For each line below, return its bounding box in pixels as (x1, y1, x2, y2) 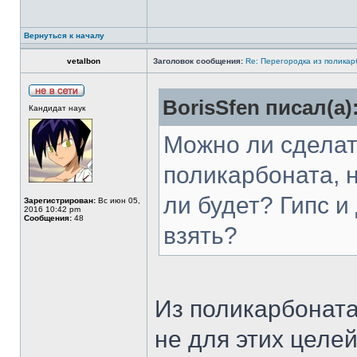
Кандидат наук (29, 104, 85, 112)
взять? (163, 222, 237, 249)
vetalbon (67, 57, 100, 65)
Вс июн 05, (96, 196, 140, 205)
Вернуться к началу (24, 31, 104, 40)
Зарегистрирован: (24, 196, 96, 205)
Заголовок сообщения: (153, 57, 243, 65)
